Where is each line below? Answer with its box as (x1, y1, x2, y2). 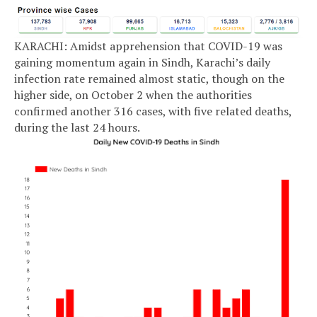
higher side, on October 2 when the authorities (14, 86, 252, 103)
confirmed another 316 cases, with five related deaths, (14, 103, 292, 119)
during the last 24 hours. (14, 119, 140, 135)
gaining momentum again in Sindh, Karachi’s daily (14, 54, 270, 70)
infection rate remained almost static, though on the (14, 70, 284, 86)
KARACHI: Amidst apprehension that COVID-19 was (14, 38, 282, 54)
